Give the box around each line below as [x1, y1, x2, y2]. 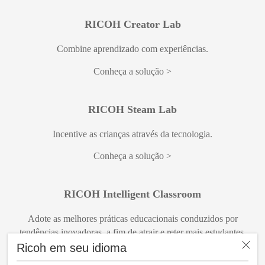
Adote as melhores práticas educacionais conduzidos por [27, 213, 238, 224]
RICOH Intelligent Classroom [64, 188, 201, 200]
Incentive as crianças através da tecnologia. [53, 128, 212, 139]
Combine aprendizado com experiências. [57, 44, 208, 54]
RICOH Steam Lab [88, 103, 177, 115]
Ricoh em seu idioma [17, 241, 127, 254]
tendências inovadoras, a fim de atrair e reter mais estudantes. [19, 227, 246, 237]
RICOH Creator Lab [84, 18, 181, 31]
